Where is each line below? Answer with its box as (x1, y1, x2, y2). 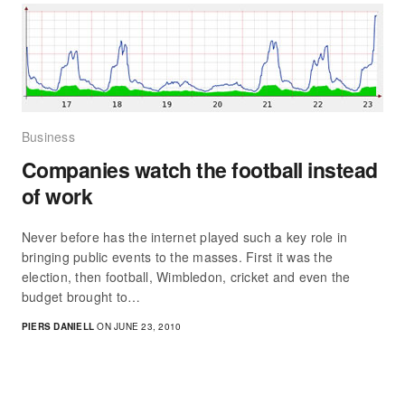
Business (22, 127, 75, 146)
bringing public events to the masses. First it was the (22, 248, 334, 267)
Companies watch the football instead (22, 155, 378, 185)
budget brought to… (22, 287, 141, 306)
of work (22, 181, 93, 212)
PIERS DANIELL (22, 320, 95, 334)
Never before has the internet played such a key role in (22, 228, 348, 247)
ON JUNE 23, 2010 (94, 320, 182, 334)
